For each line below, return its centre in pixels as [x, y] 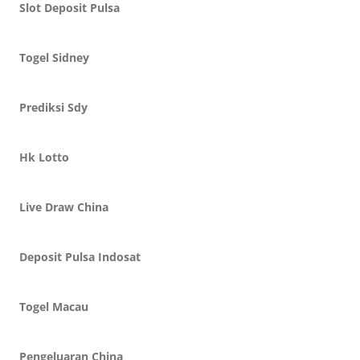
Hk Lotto [44, 157]
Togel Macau [54, 307]
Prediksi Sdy [53, 107]
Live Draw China [64, 207]
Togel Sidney [54, 57]
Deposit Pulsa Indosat [80, 257]
